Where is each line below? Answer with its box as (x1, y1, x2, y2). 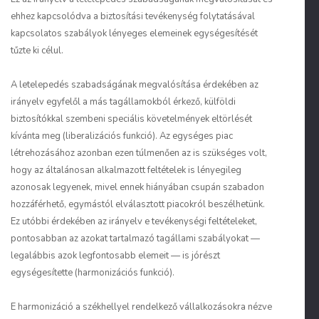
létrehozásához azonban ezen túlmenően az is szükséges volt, (11, 147, 267, 159)
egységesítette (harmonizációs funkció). (11, 266, 174, 279)
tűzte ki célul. (11, 44, 63, 57)
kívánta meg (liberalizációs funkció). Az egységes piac (11, 130, 233, 142)
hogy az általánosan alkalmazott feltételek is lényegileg (11, 164, 241, 177)
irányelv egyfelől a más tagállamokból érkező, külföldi (11, 95, 236, 108)
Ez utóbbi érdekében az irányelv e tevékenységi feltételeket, (11, 215, 257, 228)
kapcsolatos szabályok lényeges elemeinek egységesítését (11, 27, 258, 40)
